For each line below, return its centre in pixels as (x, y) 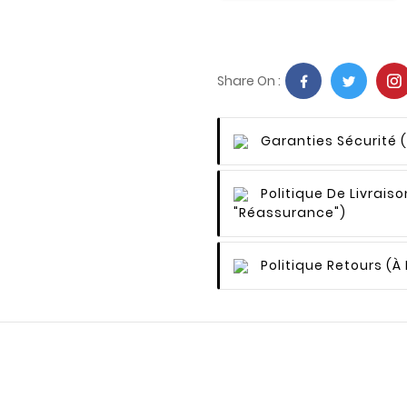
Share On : (249, 80)
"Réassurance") (290, 212)
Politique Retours (322, 265)
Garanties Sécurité (329, 140)
